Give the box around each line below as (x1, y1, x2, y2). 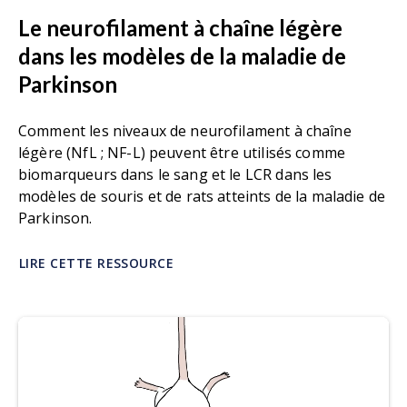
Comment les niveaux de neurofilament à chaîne (18, 120, 352, 141)
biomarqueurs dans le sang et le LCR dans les (18, 164, 333, 184)
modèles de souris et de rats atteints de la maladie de (18, 185, 386, 206)
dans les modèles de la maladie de (18, 42, 346, 69)
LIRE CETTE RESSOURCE (19, 253, 174, 272)
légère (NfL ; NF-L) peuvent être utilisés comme (18, 142, 346, 163)
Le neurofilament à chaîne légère (18, 14, 342, 41)
